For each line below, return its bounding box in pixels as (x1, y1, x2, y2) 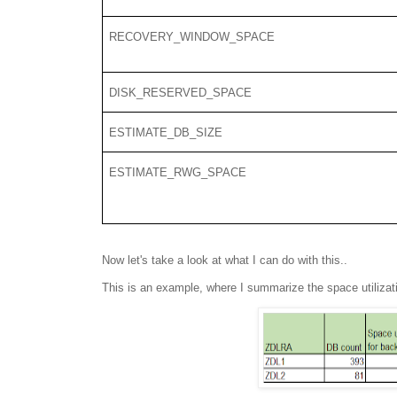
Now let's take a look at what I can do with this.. (102, 253, 347, 267)
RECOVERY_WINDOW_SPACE (109, 29, 276, 43)
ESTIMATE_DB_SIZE (109, 125, 223, 139)
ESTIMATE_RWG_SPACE (109, 165, 247, 179)
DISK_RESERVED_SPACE (109, 85, 253, 99)
